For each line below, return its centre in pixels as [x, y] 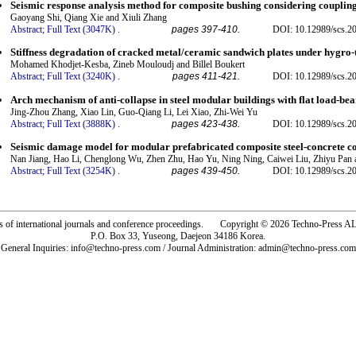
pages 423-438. [206, 124]
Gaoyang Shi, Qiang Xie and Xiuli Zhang [89, 17]
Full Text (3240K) [81, 77]
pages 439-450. [206, 170]
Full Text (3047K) [81, 29]
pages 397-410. [206, 29]
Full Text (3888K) [81, 124]
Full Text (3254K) [81, 170]
